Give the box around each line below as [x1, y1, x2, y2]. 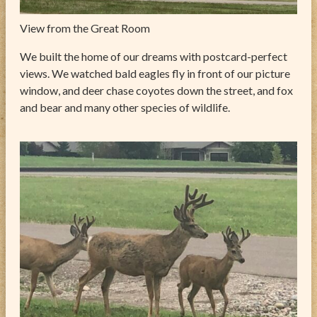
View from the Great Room [20, 21, 150, 35]
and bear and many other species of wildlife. [20, 100, 230, 114]
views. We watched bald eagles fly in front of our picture [20, 66, 290, 80]
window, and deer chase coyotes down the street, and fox [20, 83, 293, 97]
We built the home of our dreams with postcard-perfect [20, 49, 287, 63]
